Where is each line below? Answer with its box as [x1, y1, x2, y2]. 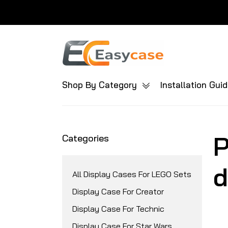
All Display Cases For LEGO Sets [72, 169, 191, 179]
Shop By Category [62, 79, 139, 90]
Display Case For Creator [72, 186, 164, 196]
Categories [62, 132, 109, 144]
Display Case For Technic [72, 204, 164, 214]
